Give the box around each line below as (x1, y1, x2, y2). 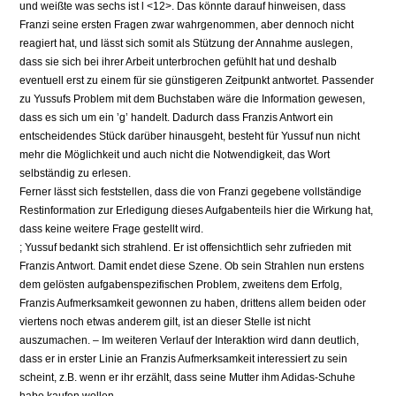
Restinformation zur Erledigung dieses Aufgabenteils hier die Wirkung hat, (19, 204, 374, 217)
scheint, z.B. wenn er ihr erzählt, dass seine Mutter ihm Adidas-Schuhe (19, 371, 356, 385)
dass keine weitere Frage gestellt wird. (19, 223, 204, 236)
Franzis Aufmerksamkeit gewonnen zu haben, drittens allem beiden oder (19, 297, 367, 310)
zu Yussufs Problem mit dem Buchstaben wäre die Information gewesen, (19, 93, 366, 106)
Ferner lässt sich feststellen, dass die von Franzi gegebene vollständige (19, 186, 362, 199)
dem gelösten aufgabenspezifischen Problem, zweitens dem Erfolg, (19, 278, 343, 292)
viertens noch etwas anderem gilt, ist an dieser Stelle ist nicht (19, 316, 311, 329)
